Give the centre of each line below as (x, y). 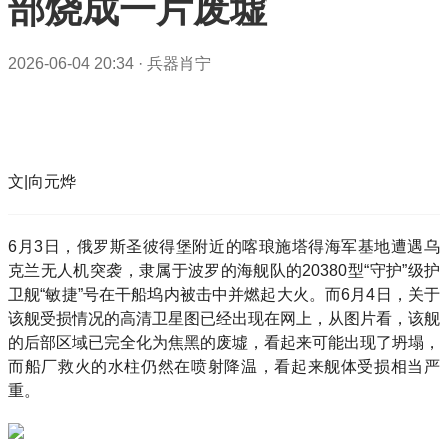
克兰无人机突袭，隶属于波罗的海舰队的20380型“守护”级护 (224, 270)
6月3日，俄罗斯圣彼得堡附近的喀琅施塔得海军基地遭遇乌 (224, 246)
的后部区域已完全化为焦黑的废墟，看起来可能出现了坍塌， (224, 342)
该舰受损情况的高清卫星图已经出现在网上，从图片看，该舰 (224, 318)
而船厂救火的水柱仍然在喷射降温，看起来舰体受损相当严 (224, 366)
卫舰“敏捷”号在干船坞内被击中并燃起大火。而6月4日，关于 (224, 294)
